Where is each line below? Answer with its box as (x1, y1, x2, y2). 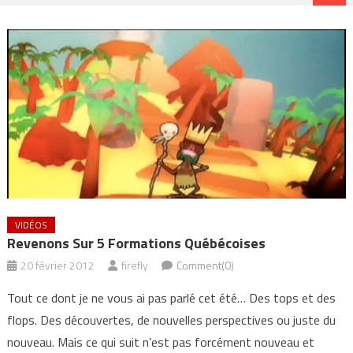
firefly (121, 257, 148, 274)
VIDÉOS (14, 217, 47, 233)
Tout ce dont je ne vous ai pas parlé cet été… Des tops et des (6, 288, 336, 308)
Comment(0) (176, 257, 234, 274)
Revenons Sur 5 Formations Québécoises (6, 232, 266, 255)
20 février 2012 (20, 257, 95, 274)
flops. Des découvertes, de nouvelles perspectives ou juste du (6, 310, 336, 330)
